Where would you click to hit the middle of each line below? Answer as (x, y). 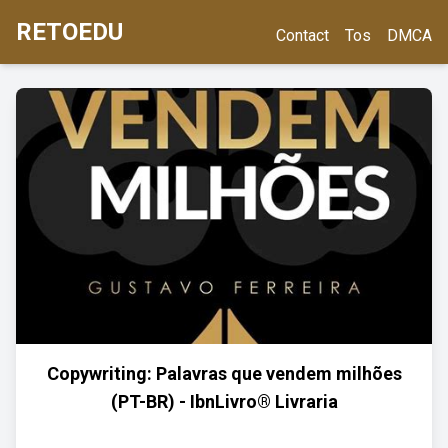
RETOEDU (69, 32)
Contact (302, 35)
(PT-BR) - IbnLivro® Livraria (224, 401)
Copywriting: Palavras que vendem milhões (224, 373)
